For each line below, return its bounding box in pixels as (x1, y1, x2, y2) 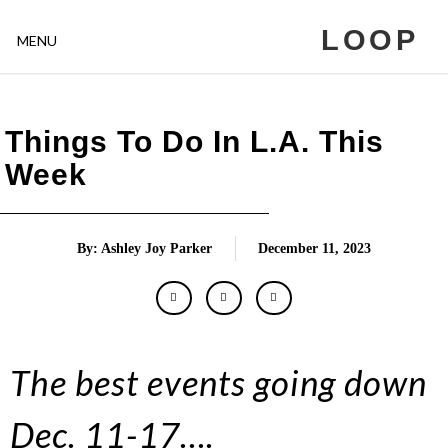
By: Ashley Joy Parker (77, 241, 212, 256)
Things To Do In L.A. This (5, 125, 384, 158)
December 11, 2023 (258, 241, 371, 256)
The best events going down (10, 361, 427, 403)
